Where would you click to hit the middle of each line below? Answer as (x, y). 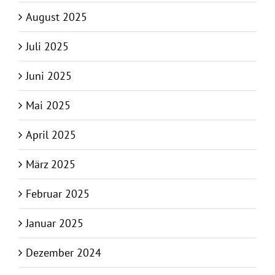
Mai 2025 (48, 106)
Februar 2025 (58, 194)
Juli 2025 (47, 47)
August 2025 (56, 17)
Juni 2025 (49, 76)
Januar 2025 (55, 223)
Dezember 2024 (64, 253)
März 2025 (51, 165)
